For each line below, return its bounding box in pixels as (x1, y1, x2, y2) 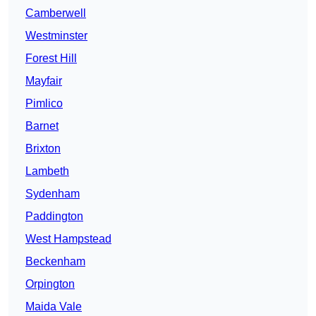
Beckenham (25, 255, 85, 268)
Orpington (25, 278, 75, 291)
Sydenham (25, 188, 80, 200)
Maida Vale (25, 300, 82, 313)
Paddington (25, 210, 83, 223)
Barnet (25, 120, 59, 133)
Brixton (25, 142, 61, 155)
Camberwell (25, 7, 86, 20)
